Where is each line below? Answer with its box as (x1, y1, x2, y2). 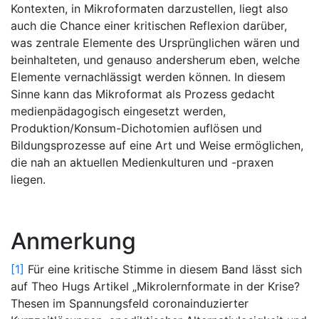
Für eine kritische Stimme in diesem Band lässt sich (24, 262, 302, 276)
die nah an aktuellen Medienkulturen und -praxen (11, 155, 273, 169)
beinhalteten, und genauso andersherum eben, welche (11, 53, 300, 67)
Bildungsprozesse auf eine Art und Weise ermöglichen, (11, 138, 303, 152)
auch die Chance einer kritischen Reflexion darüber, (11, 19, 287, 33)
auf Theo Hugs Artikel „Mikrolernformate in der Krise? (11, 279, 300, 293)
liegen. (11, 172, 46, 187)
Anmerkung (11, 227, 136, 255)
